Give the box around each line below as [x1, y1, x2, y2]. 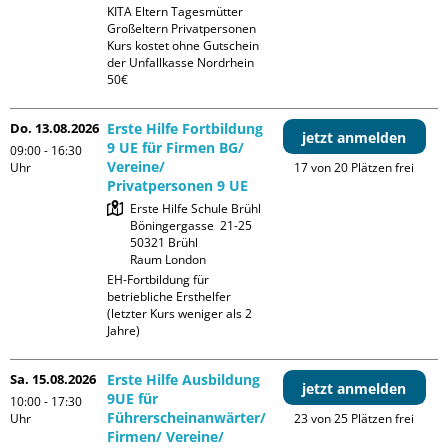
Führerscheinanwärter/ [107, 408, 267, 428]
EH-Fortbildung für [107, 271, 210, 289]
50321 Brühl [130, 234, 199, 252]
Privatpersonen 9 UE [107, 176, 249, 196]
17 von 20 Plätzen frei [294, 159, 415, 177]
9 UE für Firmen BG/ [107, 138, 245, 158]
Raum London [130, 251, 207, 269]
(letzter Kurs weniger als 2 [107, 305, 253, 323]
